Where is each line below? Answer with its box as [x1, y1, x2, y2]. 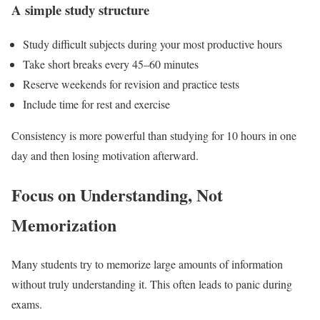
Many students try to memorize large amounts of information [11, 256, 283, 272]
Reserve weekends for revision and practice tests [23, 76, 239, 92]
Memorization [11, 212, 116, 238]
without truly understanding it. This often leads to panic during [11, 276, 292, 292]
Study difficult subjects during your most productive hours [23, 36, 282, 52]
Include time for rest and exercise [23, 96, 170, 112]
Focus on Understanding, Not [11, 182, 223, 208]
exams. [11, 296, 42, 312]
